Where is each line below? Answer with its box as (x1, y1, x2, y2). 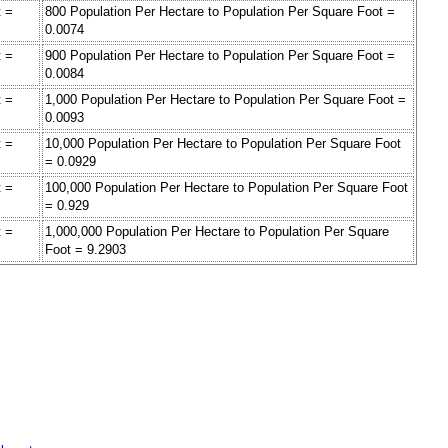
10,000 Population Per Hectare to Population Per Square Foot (45, 136, 401, 152)
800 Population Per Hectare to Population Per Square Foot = (45, 4, 395, 20)
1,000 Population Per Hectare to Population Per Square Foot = (45, 92, 406, 108)
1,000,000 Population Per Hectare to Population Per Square (45, 224, 389, 240)
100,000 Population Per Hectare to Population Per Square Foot (45, 180, 408, 196)
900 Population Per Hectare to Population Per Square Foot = (45, 48, 395, 64)
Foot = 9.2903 (45, 242, 126, 258)
